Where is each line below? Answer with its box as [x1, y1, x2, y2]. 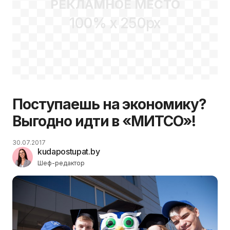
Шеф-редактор [37, 159, 85, 167]
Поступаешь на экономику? [12, 95, 207, 113]
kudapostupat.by [37, 146, 100, 157]
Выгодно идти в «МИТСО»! [12, 112, 196, 130]
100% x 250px [69, 14, 161, 32]
